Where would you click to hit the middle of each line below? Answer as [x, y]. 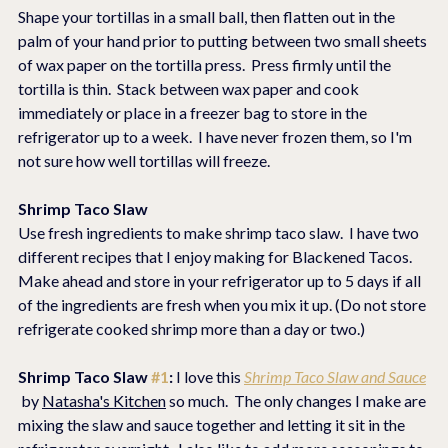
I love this [210, 377]
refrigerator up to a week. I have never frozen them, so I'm [216, 137]
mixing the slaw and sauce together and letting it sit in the [213, 425]
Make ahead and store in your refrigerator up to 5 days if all [221, 281]
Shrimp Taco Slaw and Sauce [335, 377]
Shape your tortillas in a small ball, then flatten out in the [208, 17]
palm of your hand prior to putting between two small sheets [224, 41]
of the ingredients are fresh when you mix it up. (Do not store [223, 305]
